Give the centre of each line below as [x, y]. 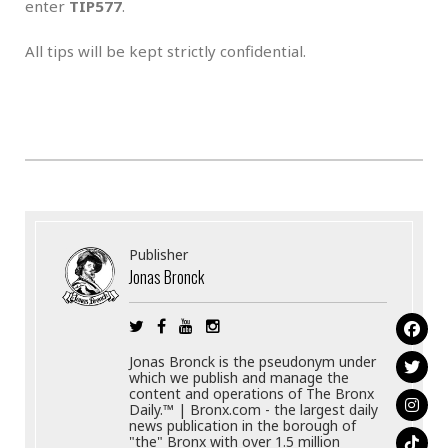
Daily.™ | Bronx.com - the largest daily [254, 410]
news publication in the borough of [243, 426]
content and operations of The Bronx [252, 394]
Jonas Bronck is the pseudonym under [253, 362]
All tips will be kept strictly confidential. [165, 51]
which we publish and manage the [239, 378]
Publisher [159, 255]
